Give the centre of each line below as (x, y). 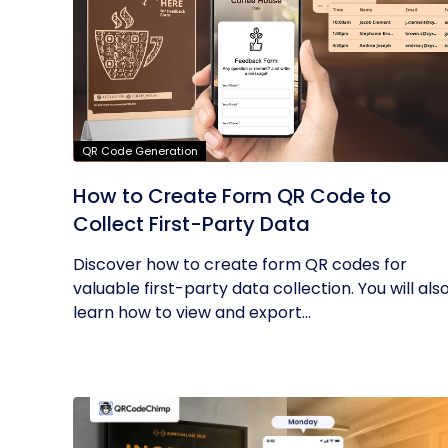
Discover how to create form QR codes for (240, 264)
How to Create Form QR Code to (232, 196)
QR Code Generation (140, 151)
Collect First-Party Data (191, 224)
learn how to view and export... (192, 312)
